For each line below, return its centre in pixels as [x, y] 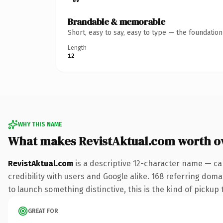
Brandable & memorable [116, 21]
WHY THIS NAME [40, 124]
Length [77, 48]
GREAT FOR [43, 211]
